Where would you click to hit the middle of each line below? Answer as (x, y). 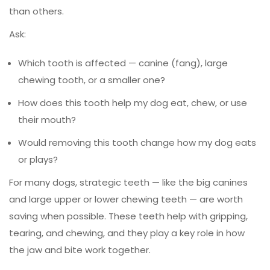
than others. (36, 11)
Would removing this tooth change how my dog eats (137, 142)
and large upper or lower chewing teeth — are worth (126, 199)
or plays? (38, 159)
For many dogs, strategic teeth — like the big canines (128, 182)
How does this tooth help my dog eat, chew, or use (133, 102)
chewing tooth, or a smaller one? (92, 80)
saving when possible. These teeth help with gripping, (128, 216)
